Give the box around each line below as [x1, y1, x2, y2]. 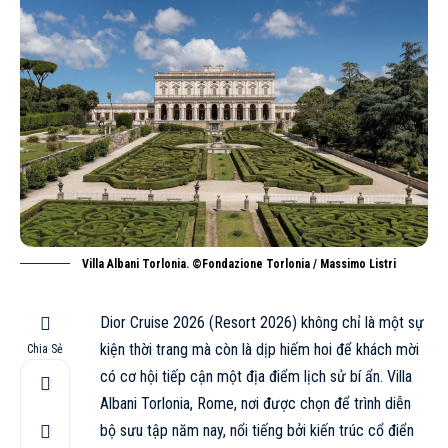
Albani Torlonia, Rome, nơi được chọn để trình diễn [100, 393, 411, 413]
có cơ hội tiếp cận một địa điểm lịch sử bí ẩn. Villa [100, 366, 412, 386]
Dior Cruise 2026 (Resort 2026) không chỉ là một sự [100, 312, 424, 332]
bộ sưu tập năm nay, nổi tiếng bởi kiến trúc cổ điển [100, 420, 414, 440]
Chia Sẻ [27, 341, 63, 356]
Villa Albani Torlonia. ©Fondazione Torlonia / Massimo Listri [82, 256, 396, 271]
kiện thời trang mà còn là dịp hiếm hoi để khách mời [100, 339, 419, 359]
